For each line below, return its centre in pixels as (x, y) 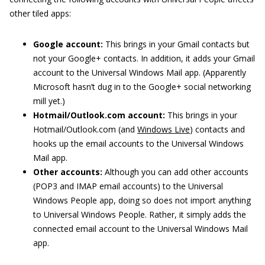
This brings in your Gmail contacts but (176, 44)
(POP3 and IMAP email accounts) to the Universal (128, 186)
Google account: (68, 44)
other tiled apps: (40, 14)
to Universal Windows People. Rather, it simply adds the (140, 215)
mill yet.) (49, 101)
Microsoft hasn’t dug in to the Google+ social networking (142, 87)
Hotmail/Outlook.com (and (85, 130)
